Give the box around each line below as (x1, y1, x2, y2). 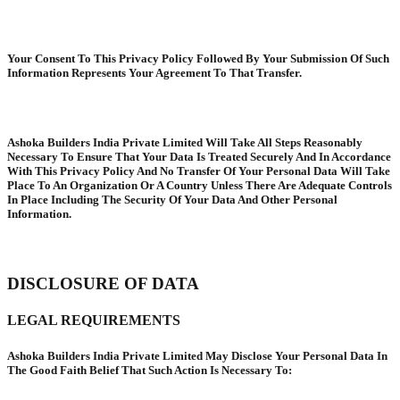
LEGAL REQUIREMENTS (7, 312, 180, 329)
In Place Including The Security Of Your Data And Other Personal (7, 193, 337, 207)
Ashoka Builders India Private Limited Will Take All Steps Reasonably (7, 136, 362, 150)
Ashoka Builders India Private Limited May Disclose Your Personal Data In (7, 348, 387, 362)
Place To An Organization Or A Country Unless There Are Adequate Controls (7, 179, 392, 193)
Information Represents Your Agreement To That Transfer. (7, 65, 302, 79)
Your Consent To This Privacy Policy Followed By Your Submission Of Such (7, 51, 389, 65)
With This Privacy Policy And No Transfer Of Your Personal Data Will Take (7, 164, 390, 179)
